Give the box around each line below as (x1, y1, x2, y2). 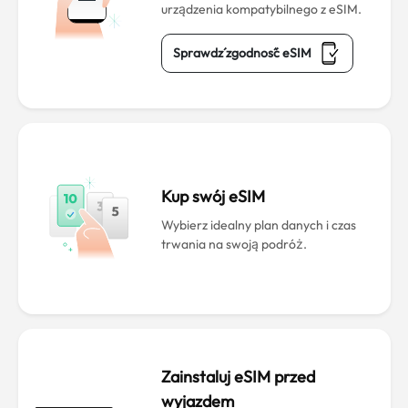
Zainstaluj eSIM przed (160, 366, 315, 387)
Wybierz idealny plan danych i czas (160, 216, 356, 233)
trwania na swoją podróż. (160, 235, 307, 252)
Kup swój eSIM (160, 185, 265, 207)
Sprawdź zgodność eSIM (172, 45, 311, 61)
